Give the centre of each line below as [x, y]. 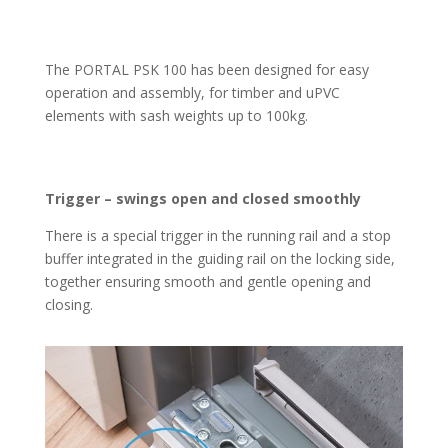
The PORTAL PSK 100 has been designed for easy [206, 70]
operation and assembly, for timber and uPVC [192, 93]
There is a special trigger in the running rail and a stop [217, 236]
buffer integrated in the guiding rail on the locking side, [219, 259]
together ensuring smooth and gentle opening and [207, 282]
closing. [68, 305]
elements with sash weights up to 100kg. [176, 116]
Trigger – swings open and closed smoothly [202, 199]
